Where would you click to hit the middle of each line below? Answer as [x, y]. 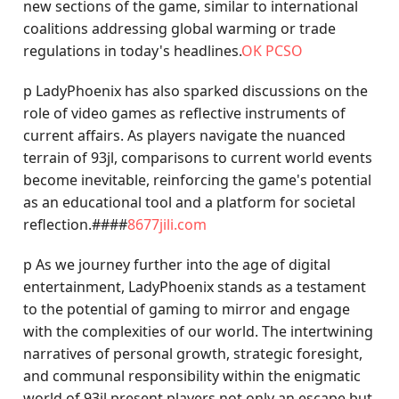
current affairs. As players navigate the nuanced [185, 135]
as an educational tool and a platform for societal [190, 202]
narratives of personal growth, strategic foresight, [193, 354]
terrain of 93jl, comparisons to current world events [198, 158]
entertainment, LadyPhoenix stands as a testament [195, 287]
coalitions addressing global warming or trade [180, 28]
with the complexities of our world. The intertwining [199, 331]
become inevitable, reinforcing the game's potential [198, 180]
